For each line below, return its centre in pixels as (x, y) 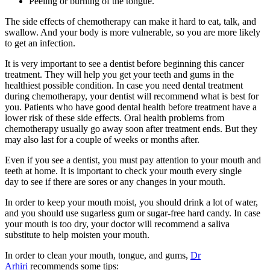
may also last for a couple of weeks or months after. (102, 140)
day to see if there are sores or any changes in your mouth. (115, 182)
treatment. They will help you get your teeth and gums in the (119, 74)
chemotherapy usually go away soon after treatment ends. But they (131, 129)
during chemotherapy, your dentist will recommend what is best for (132, 96)
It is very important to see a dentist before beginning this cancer (124, 64)
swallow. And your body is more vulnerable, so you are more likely (133, 32)
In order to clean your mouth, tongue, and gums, (98, 255)
